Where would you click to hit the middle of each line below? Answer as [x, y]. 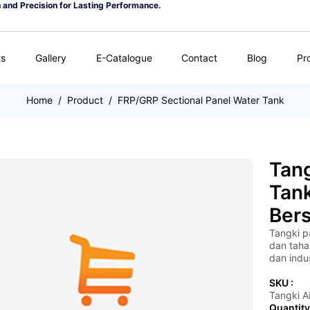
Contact [200, 57]
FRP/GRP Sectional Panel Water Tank [201, 100]
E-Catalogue [124, 57]
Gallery [51, 57]
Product [85, 100]
